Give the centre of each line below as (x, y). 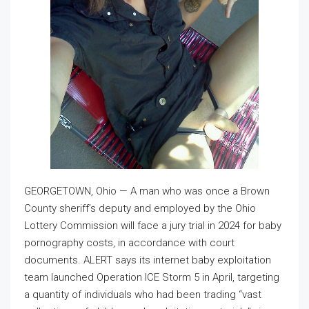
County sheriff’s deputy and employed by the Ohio (140, 209)
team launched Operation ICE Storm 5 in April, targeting (152, 278)
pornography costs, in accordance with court (129, 243)
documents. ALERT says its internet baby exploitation (148, 260)
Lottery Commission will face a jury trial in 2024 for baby (153, 226)
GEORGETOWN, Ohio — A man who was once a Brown (147, 191)
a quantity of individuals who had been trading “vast (143, 295)
